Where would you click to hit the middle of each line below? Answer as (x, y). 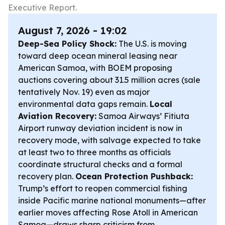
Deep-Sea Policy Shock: (67, 44)
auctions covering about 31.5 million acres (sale (109, 80)
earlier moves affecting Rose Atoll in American (108, 212)
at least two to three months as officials (94, 152)
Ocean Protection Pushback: (134, 176)
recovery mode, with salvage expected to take (109, 140)
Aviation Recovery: (57, 116)
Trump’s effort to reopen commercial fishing (103, 188)
